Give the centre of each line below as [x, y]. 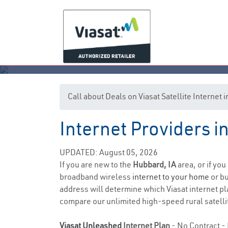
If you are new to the [96, 164]
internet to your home [171, 177]
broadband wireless [96, 177]
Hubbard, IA [155, 164]
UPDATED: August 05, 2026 [109, 152]
